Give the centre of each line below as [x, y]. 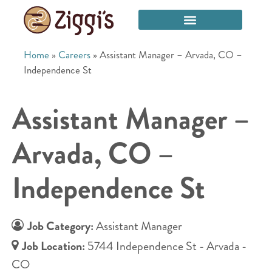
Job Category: [61, 226]
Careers [75, 54]
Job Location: [54, 246]
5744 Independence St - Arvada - [167, 246]
